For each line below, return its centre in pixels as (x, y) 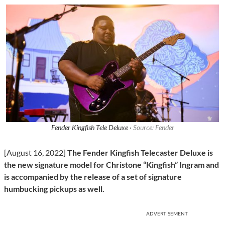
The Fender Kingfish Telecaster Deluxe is (140, 153)
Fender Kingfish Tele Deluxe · (92, 128)
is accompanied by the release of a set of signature (93, 177)
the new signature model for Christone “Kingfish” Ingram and (111, 165)
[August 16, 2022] (36, 153)
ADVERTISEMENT (167, 214)
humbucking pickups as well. (55, 189)
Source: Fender (153, 128)
